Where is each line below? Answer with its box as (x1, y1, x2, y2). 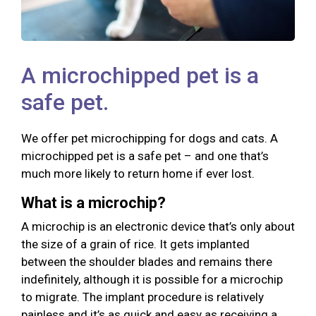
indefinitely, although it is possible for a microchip (21, 272, 283, 286)
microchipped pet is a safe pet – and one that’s (21, 148, 269, 163)
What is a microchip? (21, 193, 166, 212)
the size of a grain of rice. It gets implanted (21, 236, 250, 251)
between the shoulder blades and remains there (21, 254, 272, 269)
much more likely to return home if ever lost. (21, 166, 255, 181)
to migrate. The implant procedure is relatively (21, 289, 264, 304)
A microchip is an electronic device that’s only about (21, 219, 295, 233)
